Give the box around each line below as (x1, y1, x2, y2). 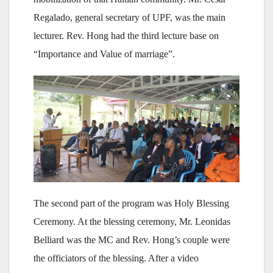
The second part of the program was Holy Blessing (34, 198, 229, 209)
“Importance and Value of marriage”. (34, 49, 175, 60)
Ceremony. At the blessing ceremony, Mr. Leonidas (34, 216, 230, 227)
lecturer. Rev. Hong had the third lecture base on (34, 30, 219, 41)
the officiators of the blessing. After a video (34, 253, 199, 264)
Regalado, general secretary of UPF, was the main (34, 12, 225, 23)
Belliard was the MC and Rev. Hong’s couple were (34, 235, 230, 246)
